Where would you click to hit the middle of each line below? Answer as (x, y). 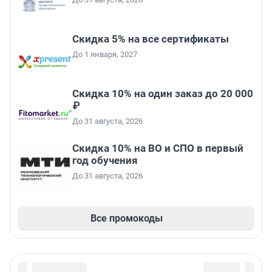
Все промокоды (126, 218)
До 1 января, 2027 (105, 54)
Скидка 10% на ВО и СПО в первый (158, 148)
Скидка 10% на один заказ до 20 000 (163, 93)
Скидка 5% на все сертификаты (151, 39)
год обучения (105, 160)
